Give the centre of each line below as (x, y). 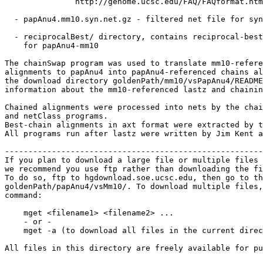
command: (23, 195)
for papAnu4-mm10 (52, 45)
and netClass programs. (56, 116)
